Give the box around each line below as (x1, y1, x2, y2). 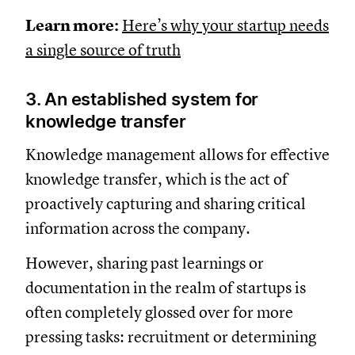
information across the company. (51, 219, 276, 239)
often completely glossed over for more (51, 303, 319, 323)
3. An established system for (51, 89, 284, 110)
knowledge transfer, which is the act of (51, 170, 313, 190)
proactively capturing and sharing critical (51, 194, 331, 215)
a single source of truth (51, 40, 206, 61)
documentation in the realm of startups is (51, 278, 331, 299)
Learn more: (51, 16, 144, 36)
